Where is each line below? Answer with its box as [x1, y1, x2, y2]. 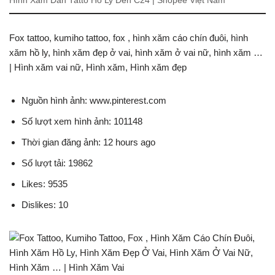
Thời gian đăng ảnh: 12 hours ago [21, 136, 155, 147]
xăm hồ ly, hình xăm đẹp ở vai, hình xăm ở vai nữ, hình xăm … [9, 47, 263, 58]
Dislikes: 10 [21, 199, 68, 210]
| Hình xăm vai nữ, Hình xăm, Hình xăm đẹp [9, 61, 187, 72]
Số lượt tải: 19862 [21, 157, 93, 168]
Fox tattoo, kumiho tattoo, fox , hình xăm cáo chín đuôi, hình [9, 32, 248, 43]
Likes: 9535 [21, 178, 68, 189]
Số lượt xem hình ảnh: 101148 [21, 115, 142, 126]
